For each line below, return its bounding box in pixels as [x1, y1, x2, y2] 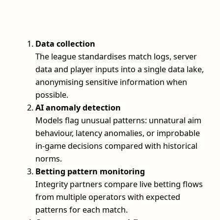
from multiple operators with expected [35, 192, 180, 203]
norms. [35, 153, 62, 165]
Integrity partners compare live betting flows [35, 179, 203, 190]
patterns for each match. [35, 204, 128, 216]
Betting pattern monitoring [35, 166, 145, 177]
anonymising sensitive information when [35, 77, 187, 88]
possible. [35, 89, 68, 101]
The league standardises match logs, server [35, 51, 197, 62]
